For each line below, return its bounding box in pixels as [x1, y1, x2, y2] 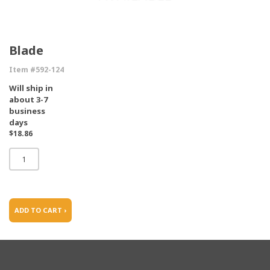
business [9, 105, 45, 116]
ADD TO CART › [14, 206, 66, 215]
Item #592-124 [9, 64, 64, 75]
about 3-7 [9, 94, 48, 105]
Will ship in [9, 83, 53, 93]
